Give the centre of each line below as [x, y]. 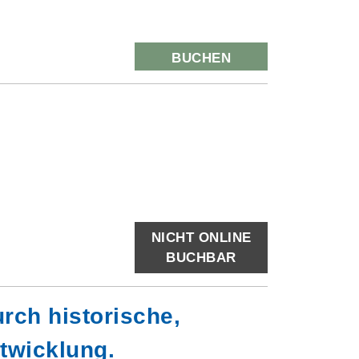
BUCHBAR [201, 258]
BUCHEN [201, 58]
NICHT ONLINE [201, 238]
